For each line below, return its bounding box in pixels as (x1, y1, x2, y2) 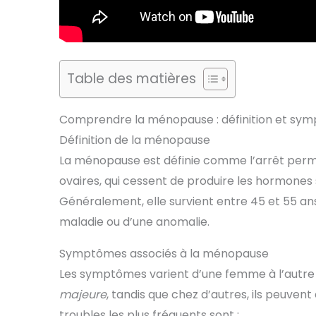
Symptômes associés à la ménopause (59, 245, 269, 262)
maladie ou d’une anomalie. (59, 214, 209, 231)
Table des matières (67, 69, 196, 89)
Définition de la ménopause (59, 132, 210, 149)
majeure (59, 286, 107, 303)
